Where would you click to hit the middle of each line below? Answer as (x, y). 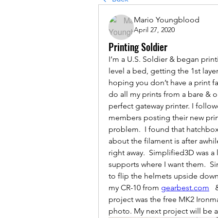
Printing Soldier (138, 47)
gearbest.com (185, 188)
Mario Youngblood (167, 20)
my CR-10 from (135, 188)
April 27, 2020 (154, 30)
